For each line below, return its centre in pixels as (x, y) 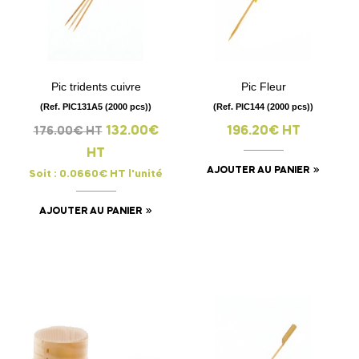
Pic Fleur (263, 86)
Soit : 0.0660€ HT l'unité (96, 174)
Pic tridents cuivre (96, 86)
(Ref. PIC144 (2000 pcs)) (263, 106)
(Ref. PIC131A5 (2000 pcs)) (96, 106)
